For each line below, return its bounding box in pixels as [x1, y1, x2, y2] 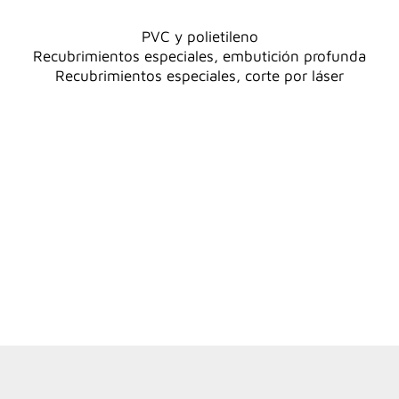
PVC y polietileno [141, 27, 258, 45]
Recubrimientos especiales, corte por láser [55, 66, 344, 85]
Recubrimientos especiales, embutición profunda [33, 46, 366, 65]
